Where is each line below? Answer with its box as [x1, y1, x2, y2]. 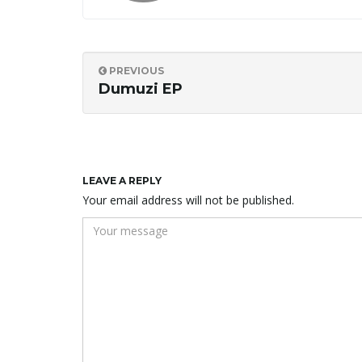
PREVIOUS [107, 65, 164, 78]
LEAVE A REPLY [82, 175, 162, 187]
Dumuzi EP [99, 80, 183, 99]
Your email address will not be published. [82, 192, 294, 208]
